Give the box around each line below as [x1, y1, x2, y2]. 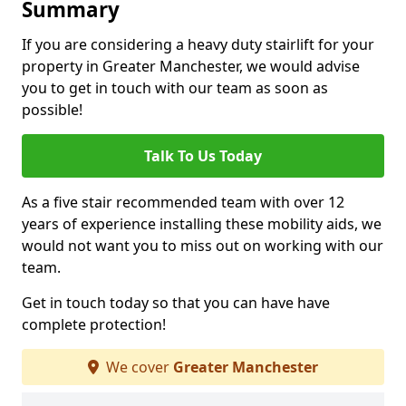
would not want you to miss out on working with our [22, 236, 383, 256]
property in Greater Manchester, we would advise [22, 56, 360, 76]
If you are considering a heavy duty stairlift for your [22, 34, 374, 54]
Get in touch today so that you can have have [22, 293, 330, 313]
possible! [22, 100, 82, 120]
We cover [102, 357, 173, 377]
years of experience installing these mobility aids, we [22, 214, 382, 234]
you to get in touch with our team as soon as [22, 78, 328, 98]
